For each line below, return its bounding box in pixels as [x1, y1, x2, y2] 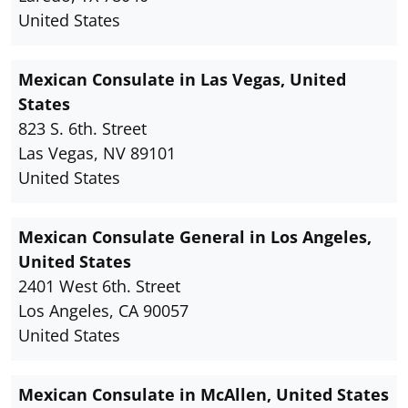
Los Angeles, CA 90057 [18, 300, 189, 322]
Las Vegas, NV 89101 [18, 142, 176, 165]
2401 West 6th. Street [18, 275, 180, 298]
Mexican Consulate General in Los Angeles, [18, 226, 372, 249]
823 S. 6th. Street [18, 117, 147, 140]
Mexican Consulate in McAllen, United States [18, 383, 389, 406]
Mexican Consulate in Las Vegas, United [18, 68, 346, 91]
